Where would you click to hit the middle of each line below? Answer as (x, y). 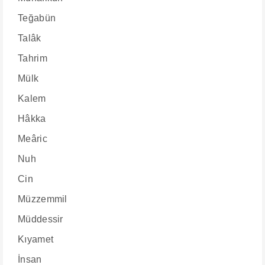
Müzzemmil (43, 199)
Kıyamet (36, 239)
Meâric (33, 139)
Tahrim (33, 58)
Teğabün (37, 18)
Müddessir (41, 219)
